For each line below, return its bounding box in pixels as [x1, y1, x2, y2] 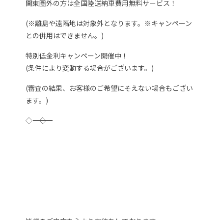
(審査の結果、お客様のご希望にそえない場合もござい [26, 83, 193, 93]
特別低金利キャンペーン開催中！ [26, 51, 129, 61]
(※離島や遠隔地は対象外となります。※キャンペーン [26, 18, 192, 28]
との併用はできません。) [26, 30, 104, 41]
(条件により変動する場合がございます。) [26, 63, 154, 73]
